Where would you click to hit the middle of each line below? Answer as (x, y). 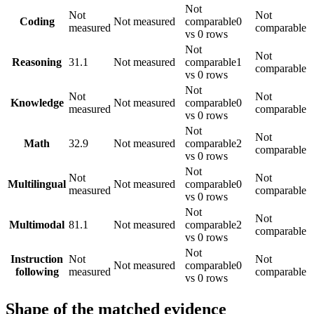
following (37, 271)
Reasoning (37, 62)
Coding (37, 21)
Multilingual (37, 184)
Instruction (37, 259)
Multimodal (37, 224)
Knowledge (37, 102)
